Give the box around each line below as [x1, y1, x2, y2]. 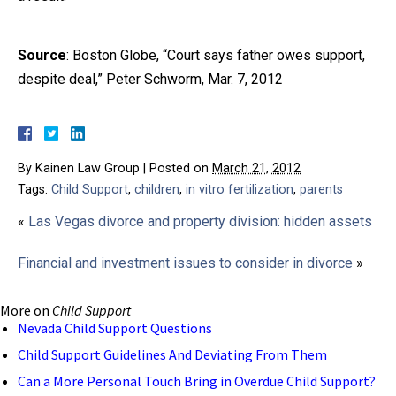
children [134, 181, 179, 197]
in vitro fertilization [186, 181, 293, 197]
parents [300, 181, 343, 197]
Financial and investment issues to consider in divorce [18, 254, 353, 271]
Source [18, 46, 66, 64]
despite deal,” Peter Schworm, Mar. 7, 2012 [18, 70, 283, 88]
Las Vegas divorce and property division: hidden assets [28, 212, 372, 230]
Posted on [149, 160, 212, 176]
